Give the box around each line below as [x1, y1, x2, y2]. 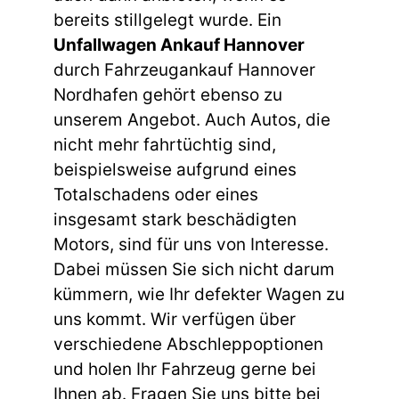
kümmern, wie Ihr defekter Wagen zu [53, 283, 345, 305]
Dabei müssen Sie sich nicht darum [53, 258, 335, 280]
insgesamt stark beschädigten [53, 208, 297, 230]
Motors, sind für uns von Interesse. [53, 233, 329, 255]
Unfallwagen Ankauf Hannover [53, 34, 305, 55]
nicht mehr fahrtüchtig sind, [53, 134, 276, 155]
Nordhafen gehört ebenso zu [53, 84, 282, 105]
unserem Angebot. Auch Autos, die [53, 109, 330, 130]
